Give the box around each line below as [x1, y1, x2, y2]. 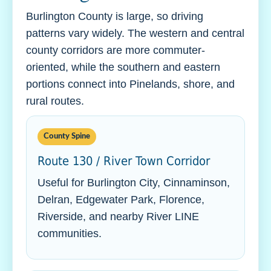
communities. [38, 227, 102, 240]
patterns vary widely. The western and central [26, 27, 244, 39]
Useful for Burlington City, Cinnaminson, [38, 177, 230, 189]
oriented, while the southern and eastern [26, 61, 220, 73]
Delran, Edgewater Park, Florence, [38, 194, 204, 206]
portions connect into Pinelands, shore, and [26, 78, 235, 90]
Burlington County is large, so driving [26, 10, 203, 22]
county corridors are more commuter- [26, 44, 205, 56]
